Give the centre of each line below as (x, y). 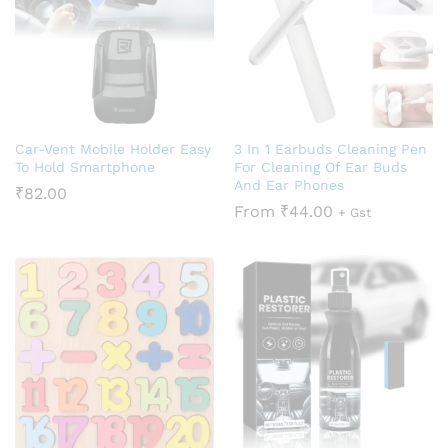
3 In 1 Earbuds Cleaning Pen (330, 148)
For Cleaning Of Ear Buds (320, 166)
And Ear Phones (289, 184)
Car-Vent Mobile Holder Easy (113, 148)
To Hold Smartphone (85, 166)
